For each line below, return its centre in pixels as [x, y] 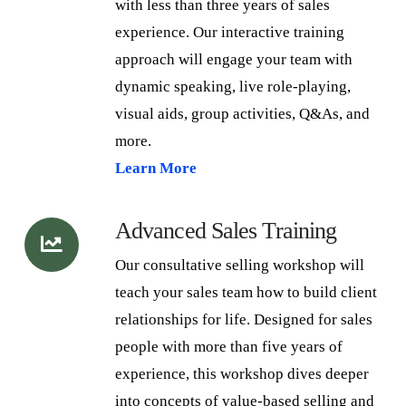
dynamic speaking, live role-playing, [232, 86]
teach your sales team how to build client [246, 292]
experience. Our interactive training [229, 32]
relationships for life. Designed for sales [243, 319]
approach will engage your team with [233, 59]
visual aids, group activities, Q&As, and [242, 113]
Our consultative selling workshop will [239, 265]
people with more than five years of [228, 346]
